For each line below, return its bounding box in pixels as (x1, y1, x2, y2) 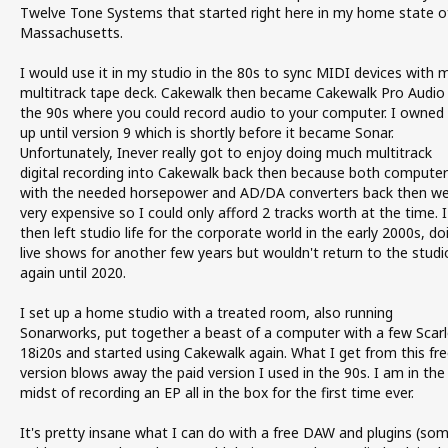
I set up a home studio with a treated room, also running (19, 303, 393, 322)
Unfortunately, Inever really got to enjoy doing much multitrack (19, 143, 432, 162)
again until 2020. (19, 263, 126, 282)
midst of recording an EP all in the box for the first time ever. (19, 383, 414, 402)
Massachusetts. (19, 23, 123, 42)
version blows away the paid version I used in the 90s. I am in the (19, 363, 445, 382)
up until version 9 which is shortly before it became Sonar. (19, 123, 394, 142)
